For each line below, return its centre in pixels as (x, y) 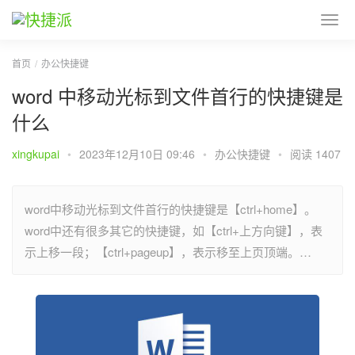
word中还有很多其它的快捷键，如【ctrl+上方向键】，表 (174, 230)
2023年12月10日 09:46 (139, 154)
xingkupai (36, 154)
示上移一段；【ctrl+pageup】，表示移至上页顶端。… (168, 252)
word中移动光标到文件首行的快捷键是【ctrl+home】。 (170, 209)
